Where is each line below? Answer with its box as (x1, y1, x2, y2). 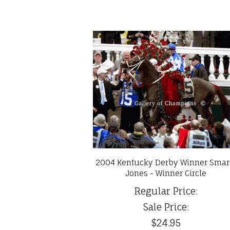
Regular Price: (134, 185, 198, 197)
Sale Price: (143, 201, 189, 213)
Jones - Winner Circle (125, 168, 207, 178)
